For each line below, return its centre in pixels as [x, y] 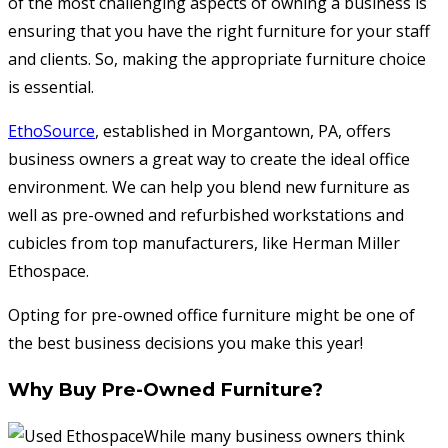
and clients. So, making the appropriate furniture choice [217, 59]
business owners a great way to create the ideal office [209, 159]
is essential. [51, 87]
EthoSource [51, 131]
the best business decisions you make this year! [185, 343]
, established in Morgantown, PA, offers [243, 131]
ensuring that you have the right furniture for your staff [219, 31]
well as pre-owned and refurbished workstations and [206, 215]
